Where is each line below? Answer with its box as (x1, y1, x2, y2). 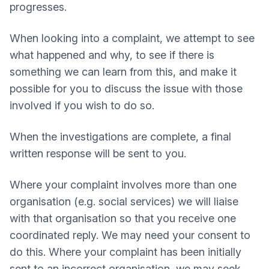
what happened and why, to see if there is (10, 49, 214, 61)
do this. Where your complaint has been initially (10, 246, 241, 258)
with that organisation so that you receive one (10, 212, 236, 225)
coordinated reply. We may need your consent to (10, 229, 250, 241)
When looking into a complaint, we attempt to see (10, 32, 255, 44)
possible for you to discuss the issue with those (10, 82, 243, 95)
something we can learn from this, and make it (10, 65, 237, 78)
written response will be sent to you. (10, 147, 186, 160)
